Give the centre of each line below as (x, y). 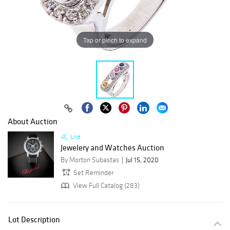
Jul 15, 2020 (142, 160)
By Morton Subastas (90, 160)
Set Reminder (93, 173)
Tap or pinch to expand (115, 40)
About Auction (33, 121)
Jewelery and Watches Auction (112, 148)
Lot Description (34, 219)
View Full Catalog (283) (106, 185)
